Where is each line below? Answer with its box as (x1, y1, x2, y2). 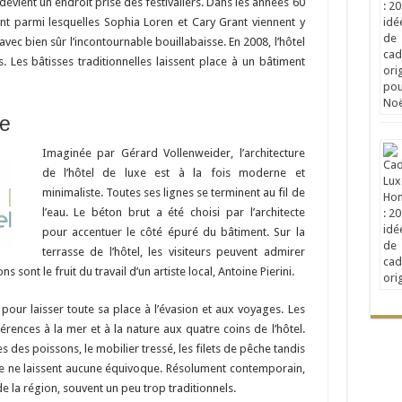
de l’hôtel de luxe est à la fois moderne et (41, 166, 305, 180)
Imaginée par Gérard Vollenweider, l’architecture (41, 146, 305, 161)
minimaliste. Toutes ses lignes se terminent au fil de (41, 186, 305, 200)
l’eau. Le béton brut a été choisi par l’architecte (41, 205, 305, 220)
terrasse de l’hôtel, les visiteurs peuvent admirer (41, 245, 305, 259)
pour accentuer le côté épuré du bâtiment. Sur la (41, 225, 305, 240)
